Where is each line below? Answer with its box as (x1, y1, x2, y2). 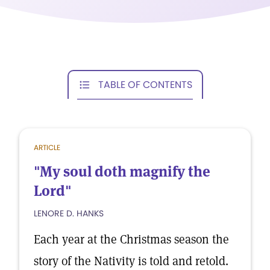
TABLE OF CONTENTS (98, 77, 192, 92)
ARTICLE (34, 142, 60, 152)
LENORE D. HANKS (34, 207, 104, 219)
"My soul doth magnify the (34, 162, 210, 181)
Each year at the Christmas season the (34, 231, 229, 247)
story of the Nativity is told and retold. (34, 253, 228, 269)
